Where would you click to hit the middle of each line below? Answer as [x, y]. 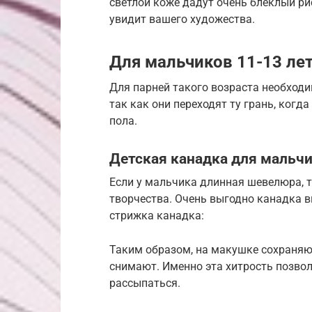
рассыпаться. [145, 283]
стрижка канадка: [157, 215]
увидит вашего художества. [182, 19]
